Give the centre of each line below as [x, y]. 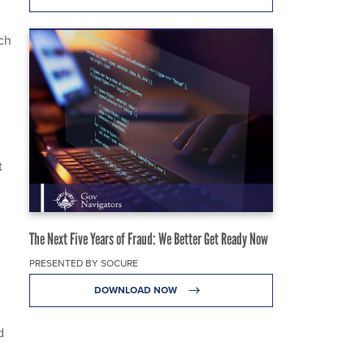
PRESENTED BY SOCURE [84, 263]
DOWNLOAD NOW [136, 290]
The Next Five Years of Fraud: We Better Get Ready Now [149, 238]
